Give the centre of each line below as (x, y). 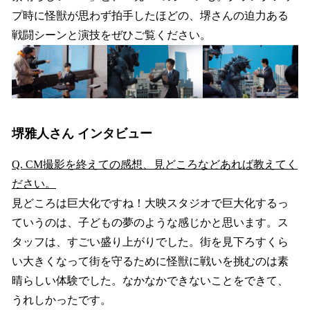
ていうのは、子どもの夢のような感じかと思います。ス (150, 223)
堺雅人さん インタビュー (82, 134)
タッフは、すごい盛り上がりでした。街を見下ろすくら (150, 242)
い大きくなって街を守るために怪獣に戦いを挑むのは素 (150, 262)
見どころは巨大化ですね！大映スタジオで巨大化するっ (150, 203)
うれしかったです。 (62, 300)
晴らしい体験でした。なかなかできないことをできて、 (150, 281)
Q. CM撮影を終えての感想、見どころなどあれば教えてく (155, 165)
